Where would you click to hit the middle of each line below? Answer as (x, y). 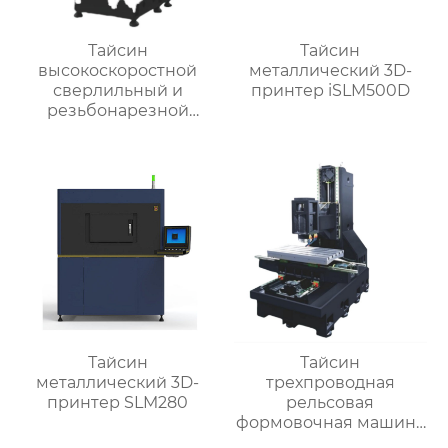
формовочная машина (330, 423)
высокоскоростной (118, 70)
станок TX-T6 (117, 130)
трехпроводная (330, 383)
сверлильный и (117, 90)
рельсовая (330, 403)
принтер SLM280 (118, 403)
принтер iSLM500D (330, 90)
